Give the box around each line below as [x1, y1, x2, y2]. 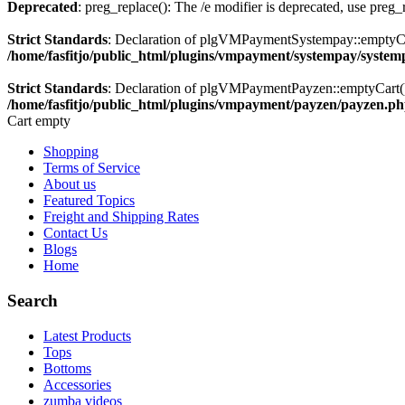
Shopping [43, 144, 99, 160]
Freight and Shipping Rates [43, 209, 199, 225]
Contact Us [43, 225, 108, 241]
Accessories [43, 376, 111, 392]
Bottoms [43, 360, 91, 376]
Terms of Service [43, 160, 140, 176]
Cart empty [7, 113, 71, 129]
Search [7, 291, 58, 311]
